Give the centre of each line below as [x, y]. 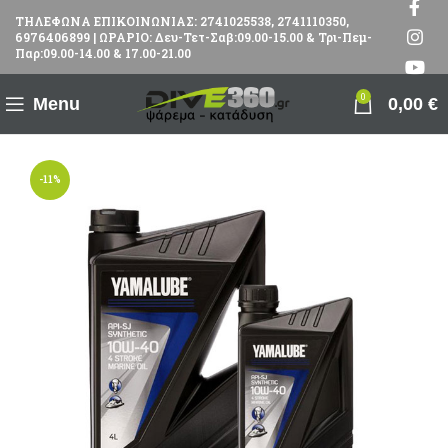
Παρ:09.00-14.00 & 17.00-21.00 [103, 53]
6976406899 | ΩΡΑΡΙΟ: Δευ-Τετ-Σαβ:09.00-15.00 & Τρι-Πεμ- [193, 37]
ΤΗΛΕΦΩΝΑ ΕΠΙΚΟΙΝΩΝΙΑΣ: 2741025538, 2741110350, [182, 21]
